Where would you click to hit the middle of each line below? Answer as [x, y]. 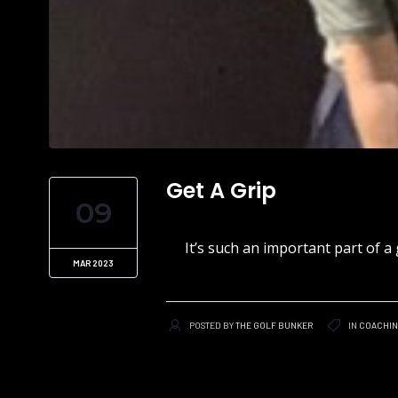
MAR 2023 [93, 263]
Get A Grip [221, 191]
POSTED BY [212, 325]
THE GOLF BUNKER [274, 325]
